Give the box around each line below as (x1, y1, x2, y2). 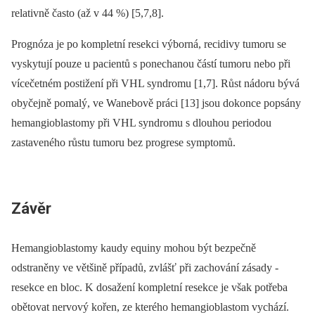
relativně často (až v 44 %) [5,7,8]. (11, 7, 164, 20)
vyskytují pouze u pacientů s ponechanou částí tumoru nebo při (11, 58, 290, 70)
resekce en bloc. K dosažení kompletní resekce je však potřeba (11, 281, 288, 293)
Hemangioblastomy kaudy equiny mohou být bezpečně (11, 241, 256, 254)
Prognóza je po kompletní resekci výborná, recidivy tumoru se (11, 38, 286, 51)
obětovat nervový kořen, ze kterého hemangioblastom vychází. (11, 300, 289, 313)
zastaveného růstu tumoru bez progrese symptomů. (11, 136, 236, 149)
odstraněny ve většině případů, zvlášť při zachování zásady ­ (11, 261, 278, 274)
